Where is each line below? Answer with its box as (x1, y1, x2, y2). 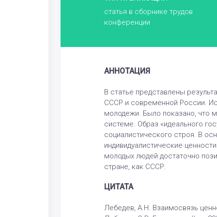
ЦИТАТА (104, 183, 133, 192)
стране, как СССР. (104, 162, 166, 171)
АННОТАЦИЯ (104, 67, 150, 76)
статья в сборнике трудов (104, 7, 193, 16)
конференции (104, 18, 150, 27)
